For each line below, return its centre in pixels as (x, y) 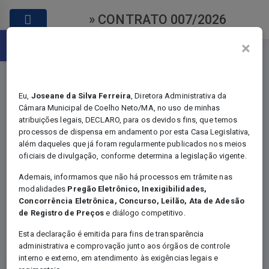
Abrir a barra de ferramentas (124, 35)
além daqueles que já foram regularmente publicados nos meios (133, 144)
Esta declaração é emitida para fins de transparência (111, 234)
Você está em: (94, 194)
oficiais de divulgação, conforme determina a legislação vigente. (133, 156)
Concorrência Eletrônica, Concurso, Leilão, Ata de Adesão (131, 201)
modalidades (43, 189)
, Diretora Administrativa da (179, 96)
